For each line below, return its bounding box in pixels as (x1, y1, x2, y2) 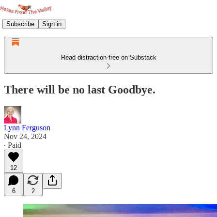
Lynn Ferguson (4, 123, 50, 132)
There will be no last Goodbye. (4, 83, 155, 96)
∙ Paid (4, 140, 21, 149)
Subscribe (6, 20, 34, 28)
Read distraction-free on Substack (61, 54, 156, 61)
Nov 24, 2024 (4, 132, 46, 140)
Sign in (42, 20, 62, 28)
